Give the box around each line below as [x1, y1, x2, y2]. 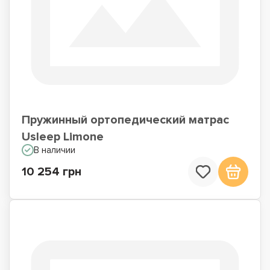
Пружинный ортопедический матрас [22, 113, 229, 127]
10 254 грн [22, 165, 81, 179]
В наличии [34, 145, 75, 155]
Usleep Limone [22, 130, 104, 144]
